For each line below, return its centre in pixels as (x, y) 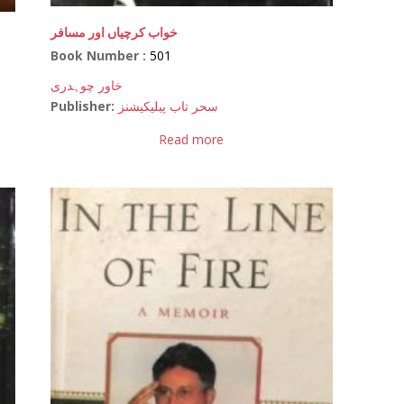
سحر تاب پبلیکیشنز (169, 106)
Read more (192, 140)
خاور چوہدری (87, 86)
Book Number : (101, 56)
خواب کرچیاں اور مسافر (115, 32)
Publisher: (83, 106)
